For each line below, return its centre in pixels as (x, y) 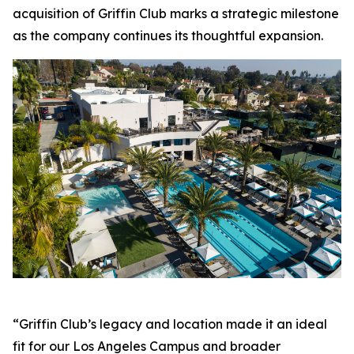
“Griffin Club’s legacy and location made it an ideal (170, 324)
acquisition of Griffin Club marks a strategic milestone (176, 13)
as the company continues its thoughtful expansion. (168, 36)
